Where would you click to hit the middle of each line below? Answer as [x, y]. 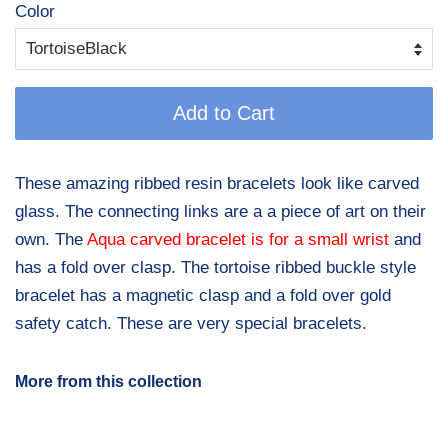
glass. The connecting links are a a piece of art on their [220, 212]
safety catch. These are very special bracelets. [191, 324]
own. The [51, 240]
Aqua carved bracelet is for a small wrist [238, 240]
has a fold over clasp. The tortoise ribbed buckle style [215, 268]
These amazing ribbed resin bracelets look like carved [217, 184]
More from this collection [108, 382]
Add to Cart [224, 113]
